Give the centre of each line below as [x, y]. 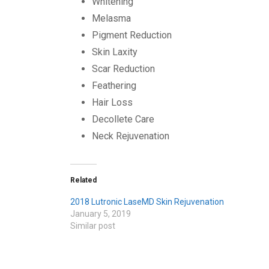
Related [83, 180]
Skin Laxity [115, 52]
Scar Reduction [123, 69]
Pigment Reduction [132, 35]
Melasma [111, 19]
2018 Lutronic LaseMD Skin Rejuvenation [147, 202]
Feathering [114, 86]
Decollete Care [123, 119]
